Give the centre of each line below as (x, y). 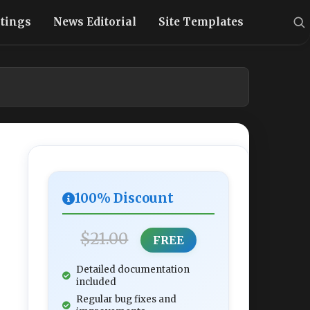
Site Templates (201, 22)
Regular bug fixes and (126, 299)
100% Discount (124, 198)
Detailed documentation (133, 270)
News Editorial (95, 22)
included (96, 282)
